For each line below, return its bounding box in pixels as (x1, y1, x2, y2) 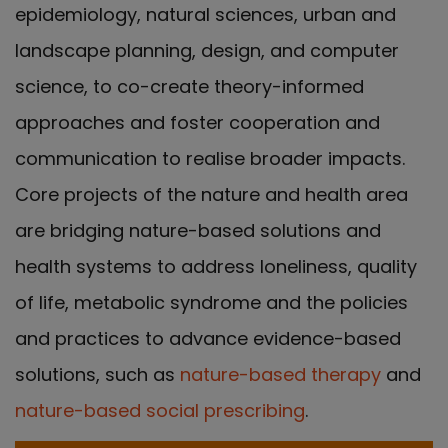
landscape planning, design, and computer (15, 37, 399, 63)
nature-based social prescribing (15, 397, 305, 423)
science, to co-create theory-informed (15, 73, 364, 99)
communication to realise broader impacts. (15, 145, 405, 171)
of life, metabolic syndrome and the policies (15, 289, 408, 315)
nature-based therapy (180, 361, 381, 387)
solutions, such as (15, 361, 180, 387)
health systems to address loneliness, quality (15, 253, 417, 279)
